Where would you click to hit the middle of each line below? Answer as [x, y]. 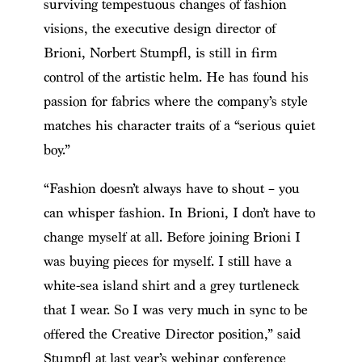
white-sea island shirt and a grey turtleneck [171, 285]
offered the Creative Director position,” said [172, 334]
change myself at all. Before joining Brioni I [172, 237]
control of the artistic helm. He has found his [176, 77]
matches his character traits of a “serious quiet [179, 125]
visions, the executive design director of [159, 28]
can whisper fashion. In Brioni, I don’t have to [179, 213]
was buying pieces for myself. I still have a [167, 261]
